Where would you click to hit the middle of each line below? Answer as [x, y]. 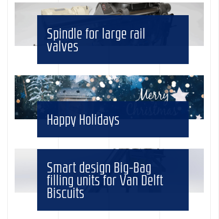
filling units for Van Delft [105, 180]
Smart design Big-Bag [99, 167]
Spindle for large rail [97, 33]
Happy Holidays [84, 120]
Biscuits [66, 192]
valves [63, 46]
